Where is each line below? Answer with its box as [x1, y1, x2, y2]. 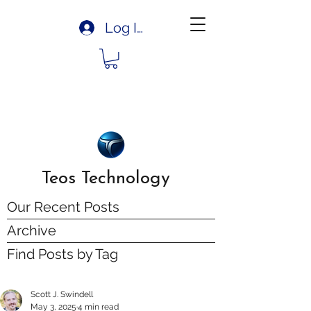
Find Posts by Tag [7, 246, 118, 262]
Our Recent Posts [7, 199, 119, 215]
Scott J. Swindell [31, 289, 93, 299]
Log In [105, 19, 146, 36]
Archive [7, 222, 56, 239]
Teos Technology [42, 169, 170, 188]
